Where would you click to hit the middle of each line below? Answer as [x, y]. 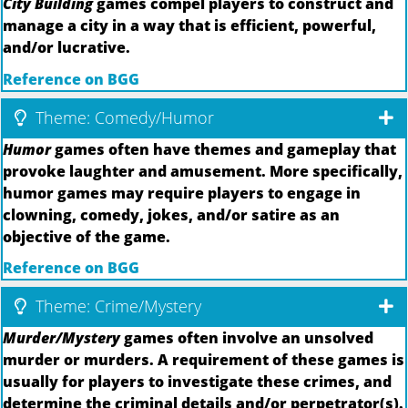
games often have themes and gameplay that [224, 149]
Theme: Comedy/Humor [122, 117]
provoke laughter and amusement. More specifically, [203, 171]
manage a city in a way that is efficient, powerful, [189, 26]
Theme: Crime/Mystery [116, 306]
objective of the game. [87, 236]
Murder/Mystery [61, 338]
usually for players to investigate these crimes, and [197, 382]
